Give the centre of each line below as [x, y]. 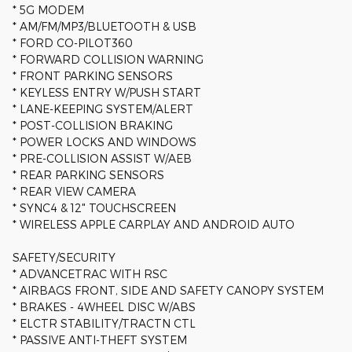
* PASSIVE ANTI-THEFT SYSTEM [100, 340]
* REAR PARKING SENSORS [88, 175]
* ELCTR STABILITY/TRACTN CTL [104, 324]
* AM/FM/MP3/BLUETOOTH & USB [104, 27]
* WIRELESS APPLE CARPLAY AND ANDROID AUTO [154, 225]
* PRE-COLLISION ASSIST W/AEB [102, 159]
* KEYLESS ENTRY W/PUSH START [107, 93]
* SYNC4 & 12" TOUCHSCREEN [94, 208]
